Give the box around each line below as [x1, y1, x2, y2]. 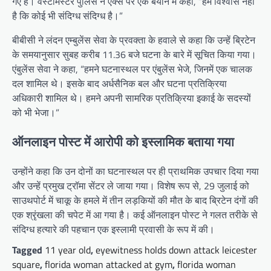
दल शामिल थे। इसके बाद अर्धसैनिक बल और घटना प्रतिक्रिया [12, 76, 227, 91]
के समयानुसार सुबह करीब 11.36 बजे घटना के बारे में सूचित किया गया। [12, 47, 256, 62]
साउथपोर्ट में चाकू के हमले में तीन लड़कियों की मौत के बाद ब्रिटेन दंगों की [12, 192, 258, 207]
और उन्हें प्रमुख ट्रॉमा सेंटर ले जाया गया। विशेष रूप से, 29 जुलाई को [12, 178, 249, 193]
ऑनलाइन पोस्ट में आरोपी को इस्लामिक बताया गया [12, 131, 234, 151]
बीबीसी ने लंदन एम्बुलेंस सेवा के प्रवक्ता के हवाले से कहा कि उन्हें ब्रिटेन [12, 33, 255, 48]
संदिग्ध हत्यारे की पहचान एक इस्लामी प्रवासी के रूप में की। [12, 221, 215, 237]
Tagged [12, 242, 45, 257]
